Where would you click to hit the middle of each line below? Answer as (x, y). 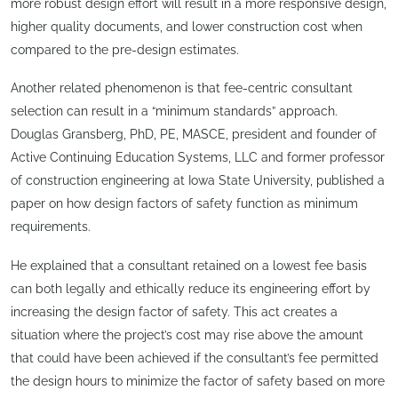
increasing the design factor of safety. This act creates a (174, 311)
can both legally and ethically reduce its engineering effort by (191, 288)
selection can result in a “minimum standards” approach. (174, 111)
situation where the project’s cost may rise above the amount (187, 334)
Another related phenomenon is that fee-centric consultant (182, 88)
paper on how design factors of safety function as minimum (184, 204)
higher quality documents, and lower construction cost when (187, 26)
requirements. (51, 227)
